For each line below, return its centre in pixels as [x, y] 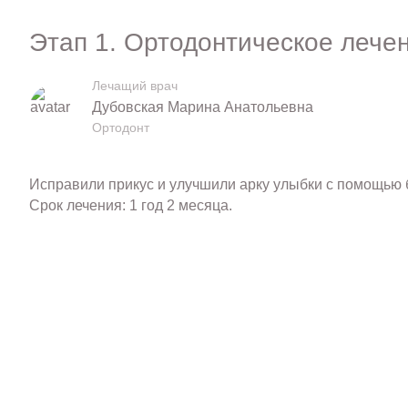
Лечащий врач [134, 85]
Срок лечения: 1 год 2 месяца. [130, 206]
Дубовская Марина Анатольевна [202, 107]
